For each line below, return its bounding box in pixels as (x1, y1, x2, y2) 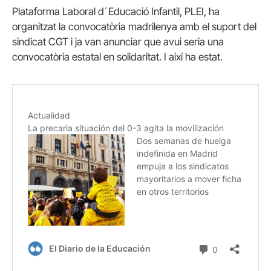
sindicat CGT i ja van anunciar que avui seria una (12, 36, 224, 48)
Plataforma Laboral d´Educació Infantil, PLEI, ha (12, 5, 220, 18)
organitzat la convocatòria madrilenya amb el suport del (12, 21, 256, 33)
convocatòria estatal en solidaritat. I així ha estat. (12, 51, 223, 63)
